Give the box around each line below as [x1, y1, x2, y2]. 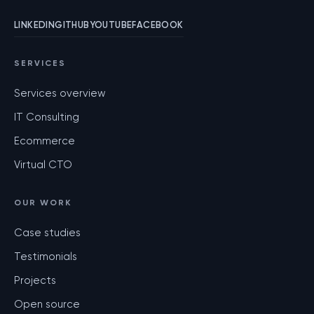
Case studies [14, 226, 81, 239]
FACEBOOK [132, 20, 184, 30]
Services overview [14, 87, 106, 100]
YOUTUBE [89, 20, 132, 30]
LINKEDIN [14, 20, 55, 30]
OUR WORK [14, 198, 71, 207]
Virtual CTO [14, 158, 72, 171]
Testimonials [14, 250, 77, 263]
